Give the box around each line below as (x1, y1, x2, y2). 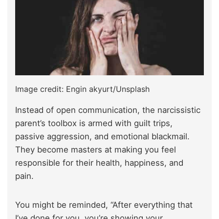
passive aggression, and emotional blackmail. (15, 131, 190, 142)
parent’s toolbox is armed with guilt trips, (15, 118, 173, 129)
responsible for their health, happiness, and (15, 158, 183, 168)
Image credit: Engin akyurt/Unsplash (15, 84, 150, 94)
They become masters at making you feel (15, 145, 176, 155)
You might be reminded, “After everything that (15, 200, 193, 210)
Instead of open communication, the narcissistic (15, 105, 200, 115)
